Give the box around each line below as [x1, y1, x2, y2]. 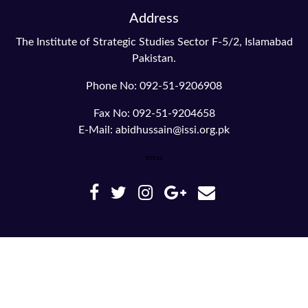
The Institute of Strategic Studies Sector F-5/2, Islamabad [15, 36, 293, 47]
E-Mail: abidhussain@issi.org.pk [78, 124, 230, 135]
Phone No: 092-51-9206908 [86, 80, 222, 91]
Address [129, 12, 179, 25]
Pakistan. [132, 53, 176, 64]
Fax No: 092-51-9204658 [93, 108, 215, 119]
